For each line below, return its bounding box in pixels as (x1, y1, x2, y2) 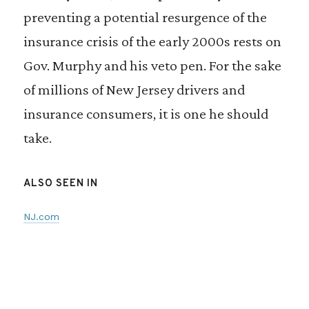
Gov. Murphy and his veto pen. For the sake (23, 57, 281, 74)
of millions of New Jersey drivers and (23, 81, 245, 98)
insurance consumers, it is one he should (23, 105, 268, 122)
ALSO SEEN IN (23, 177, 98, 190)
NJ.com (23, 211, 59, 222)
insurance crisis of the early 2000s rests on (23, 32, 281, 50)
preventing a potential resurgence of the (23, 8, 267, 26)
